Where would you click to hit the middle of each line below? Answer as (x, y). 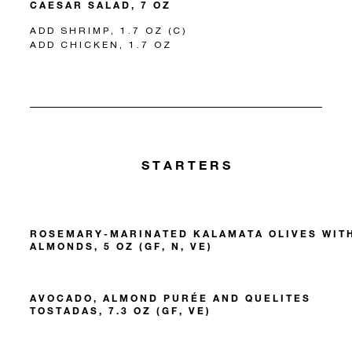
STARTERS (188, 165)
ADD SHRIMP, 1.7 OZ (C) (109, 31)
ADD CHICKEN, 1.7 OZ (101, 45)
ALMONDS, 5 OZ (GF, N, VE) (121, 246)
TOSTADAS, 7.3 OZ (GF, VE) (121, 310)
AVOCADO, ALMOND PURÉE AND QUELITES (170, 297)
